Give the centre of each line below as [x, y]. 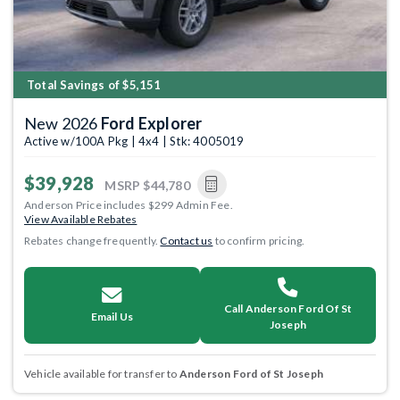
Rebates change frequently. [92, 241]
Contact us [187, 241]
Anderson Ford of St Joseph [251, 374]
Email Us [112, 317]
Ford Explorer [151, 123]
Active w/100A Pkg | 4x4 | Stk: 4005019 [134, 141]
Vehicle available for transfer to [102, 374]
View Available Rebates [81, 219]
